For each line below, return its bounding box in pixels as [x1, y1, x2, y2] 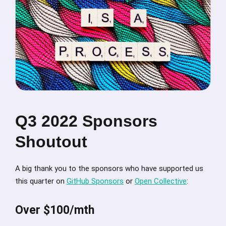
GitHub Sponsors [67, 176, 124, 186]
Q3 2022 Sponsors [15, 111, 157, 130]
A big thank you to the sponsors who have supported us [15, 163, 203, 173]
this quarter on [15, 176, 67, 186]
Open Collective [135, 176, 187, 186]
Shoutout [15, 132, 87, 151]
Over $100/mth [15, 203, 94, 217]
